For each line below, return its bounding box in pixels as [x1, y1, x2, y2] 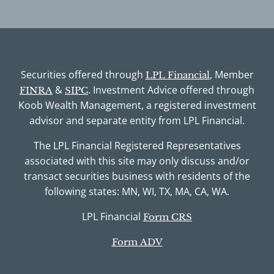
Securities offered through [20, 68, 146, 82]
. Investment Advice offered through [88, 83, 254, 97]
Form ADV [111, 236, 163, 248]
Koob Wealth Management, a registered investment [18, 98, 256, 113]
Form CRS [143, 211, 192, 223]
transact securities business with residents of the [24, 169, 250, 183]
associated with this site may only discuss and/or [24, 154, 250, 168]
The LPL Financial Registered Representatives [33, 139, 241, 153]
